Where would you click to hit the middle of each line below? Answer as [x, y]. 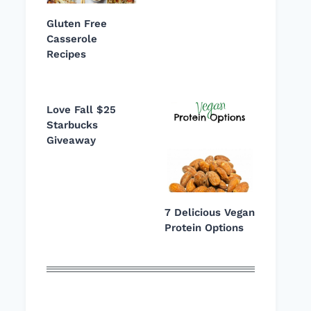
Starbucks [72, 125]
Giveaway [71, 140]
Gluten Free [77, 24]
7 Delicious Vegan [210, 212]
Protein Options [204, 228]
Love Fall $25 [81, 110]
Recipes [66, 54]
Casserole [72, 39]
